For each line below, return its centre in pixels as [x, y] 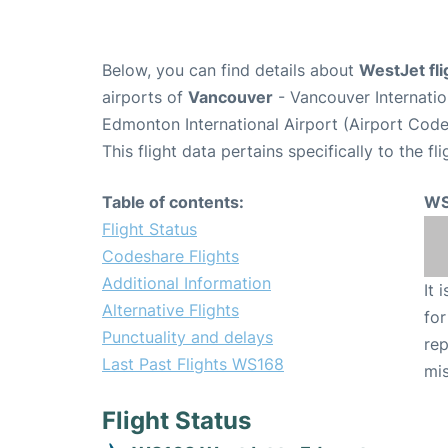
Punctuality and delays [187, 337]
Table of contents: [173, 202]
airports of [145, 97]
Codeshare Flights [170, 256]
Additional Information [186, 283]
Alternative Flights [170, 310]
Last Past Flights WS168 [193, 364]
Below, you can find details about [230, 70]
